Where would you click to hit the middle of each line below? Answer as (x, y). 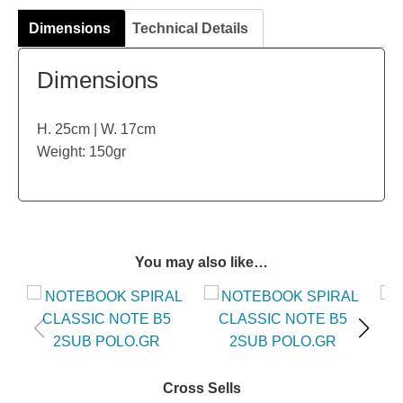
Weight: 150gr (81, 151)
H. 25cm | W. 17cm (96, 129)
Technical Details (190, 28)
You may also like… (201, 263)
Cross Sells (201, 389)
